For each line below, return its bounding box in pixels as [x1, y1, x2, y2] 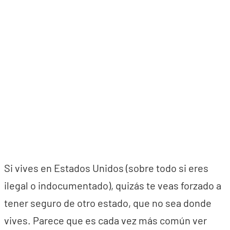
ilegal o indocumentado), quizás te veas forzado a [4, 179, 221, 191]
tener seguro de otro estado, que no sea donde [4, 197, 212, 209]
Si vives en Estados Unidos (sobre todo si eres [4, 162, 208, 174]
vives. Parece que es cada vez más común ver [4, 214, 207, 226]
